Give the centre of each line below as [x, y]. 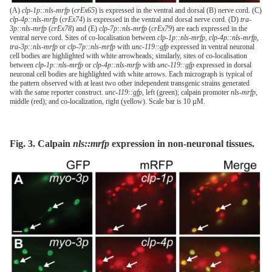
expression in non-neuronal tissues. [182, 143]
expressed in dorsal [223, 65]
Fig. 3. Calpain [41, 143]
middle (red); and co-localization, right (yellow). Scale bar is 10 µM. [107, 101]
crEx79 [161, 28]
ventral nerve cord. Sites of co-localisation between [83, 37]
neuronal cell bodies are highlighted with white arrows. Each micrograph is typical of [131, 74]
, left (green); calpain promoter [186, 92]
